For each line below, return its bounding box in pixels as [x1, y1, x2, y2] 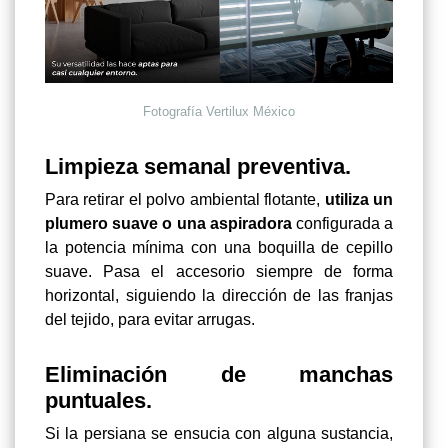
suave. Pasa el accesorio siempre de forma [45, 263, 393, 281]
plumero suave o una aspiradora [45, 215, 292, 233]
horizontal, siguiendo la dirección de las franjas [45, 287, 393, 305]
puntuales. [45, 388, 152, 414]
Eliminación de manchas [45, 362, 393, 388]
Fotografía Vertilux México [143, 104, 295, 120]
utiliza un [324, 191, 394, 209]
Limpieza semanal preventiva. [45, 154, 351, 180]
